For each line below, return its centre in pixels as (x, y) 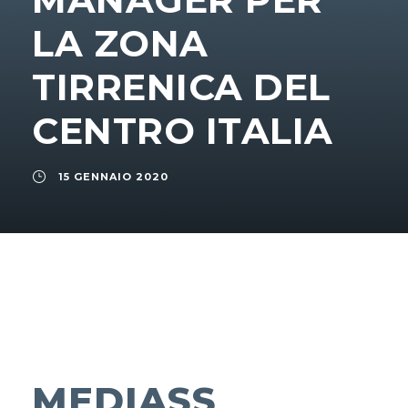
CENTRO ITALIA (183, 131)
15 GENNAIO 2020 (113, 177)
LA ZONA (120, 44)
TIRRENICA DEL (181, 87)
